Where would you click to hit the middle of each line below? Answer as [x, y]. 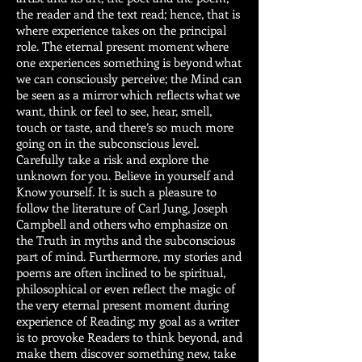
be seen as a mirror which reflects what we [128, 95]
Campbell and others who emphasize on [122, 224]
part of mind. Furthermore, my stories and [129, 256]
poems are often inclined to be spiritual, [121, 272]
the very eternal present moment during [122, 305]
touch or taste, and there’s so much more [125, 127]
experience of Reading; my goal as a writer [128, 321]
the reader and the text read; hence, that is [128, 14]
